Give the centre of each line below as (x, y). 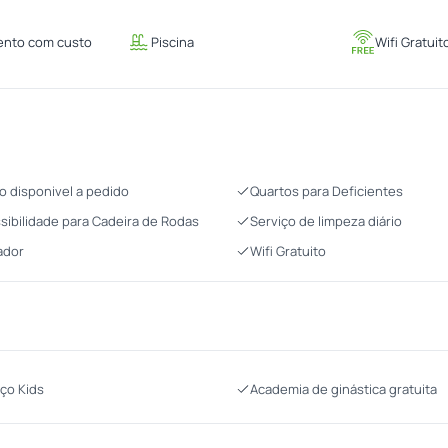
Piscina (172, 41)
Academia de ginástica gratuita (343, 389)
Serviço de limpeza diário (326, 221)
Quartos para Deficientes (326, 191)
